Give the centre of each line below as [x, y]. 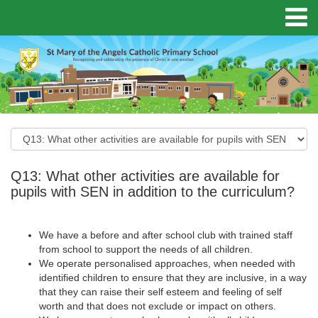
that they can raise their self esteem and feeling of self [160, 292]
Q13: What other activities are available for [145, 176]
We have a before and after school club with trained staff [166, 235]
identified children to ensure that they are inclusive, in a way [173, 278]
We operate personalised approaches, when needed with [167, 263]
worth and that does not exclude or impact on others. [158, 306]
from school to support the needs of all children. [146, 249]
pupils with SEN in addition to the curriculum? [153, 192]
